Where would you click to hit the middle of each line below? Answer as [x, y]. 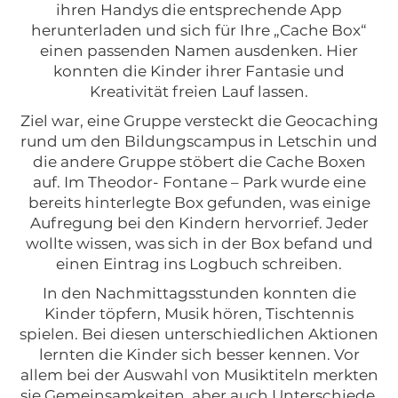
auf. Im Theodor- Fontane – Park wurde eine [199, 182]
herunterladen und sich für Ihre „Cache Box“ [199, 30]
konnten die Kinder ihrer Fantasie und [199, 71]
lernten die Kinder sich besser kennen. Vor [199, 354]
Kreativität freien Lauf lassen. [199, 91]
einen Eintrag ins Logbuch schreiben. [199, 263]
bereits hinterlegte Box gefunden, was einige [199, 202]
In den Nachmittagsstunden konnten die [199, 293]
